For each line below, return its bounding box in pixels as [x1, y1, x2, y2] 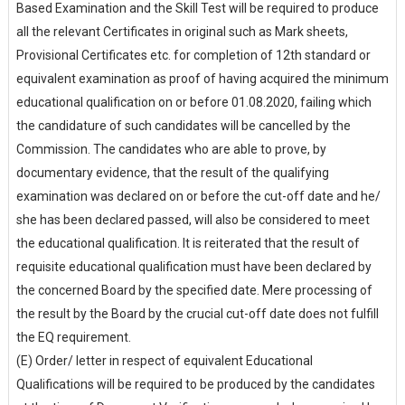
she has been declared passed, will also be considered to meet [15, 212, 370, 227]
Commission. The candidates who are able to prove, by [15, 142, 326, 156]
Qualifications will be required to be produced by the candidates [15, 377, 375, 391]
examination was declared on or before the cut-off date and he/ [15, 189, 381, 203]
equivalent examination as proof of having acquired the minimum [15, 71, 389, 86]
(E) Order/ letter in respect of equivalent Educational [15, 353, 313, 368]
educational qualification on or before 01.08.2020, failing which [15, 95, 372, 109]
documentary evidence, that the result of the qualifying [15, 165, 329, 180]
